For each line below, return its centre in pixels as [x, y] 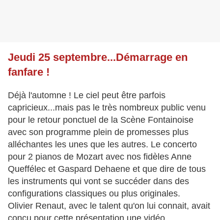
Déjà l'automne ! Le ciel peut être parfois [87, 96]
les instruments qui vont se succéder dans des [98, 181]
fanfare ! [29, 72]
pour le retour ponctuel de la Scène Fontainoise [101, 120]
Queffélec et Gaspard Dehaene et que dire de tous [107, 169]
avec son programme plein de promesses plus [98, 132]
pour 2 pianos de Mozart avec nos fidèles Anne [100, 157]
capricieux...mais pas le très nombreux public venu [107, 108]
